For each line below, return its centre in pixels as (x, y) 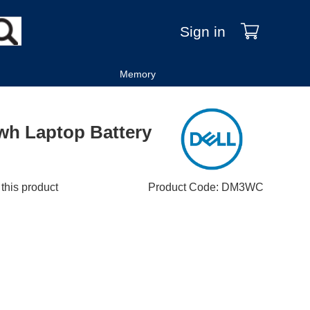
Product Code (182, 188)
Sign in (202, 31)
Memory (138, 74)
